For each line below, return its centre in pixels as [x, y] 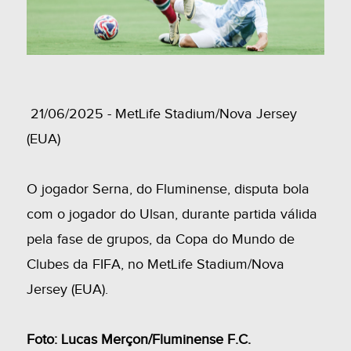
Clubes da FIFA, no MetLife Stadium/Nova [155, 265]
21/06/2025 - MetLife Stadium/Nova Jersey [161, 114]
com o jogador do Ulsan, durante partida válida [172, 215]
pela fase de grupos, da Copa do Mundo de [160, 240]
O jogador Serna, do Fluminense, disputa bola [168, 190]
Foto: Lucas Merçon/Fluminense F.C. [138, 340]
